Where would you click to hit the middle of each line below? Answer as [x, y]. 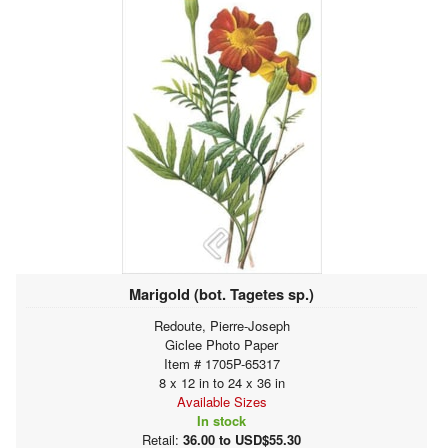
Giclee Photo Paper [221, 344]
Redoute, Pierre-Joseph [221, 325]
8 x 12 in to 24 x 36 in [221, 382]
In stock [221, 420]
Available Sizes [221, 401]
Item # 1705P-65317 [221, 363]
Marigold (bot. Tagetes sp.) [221, 293]
